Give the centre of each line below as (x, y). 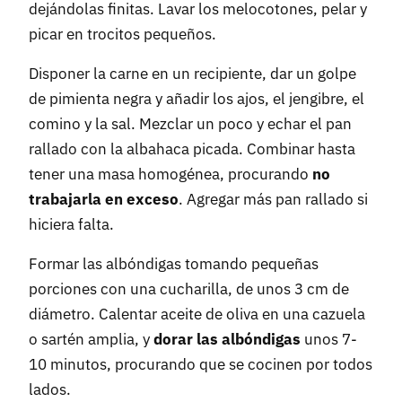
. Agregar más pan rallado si (273, 200)
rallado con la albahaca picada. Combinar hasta (192, 149)
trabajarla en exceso (104, 200)
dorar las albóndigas (227, 340)
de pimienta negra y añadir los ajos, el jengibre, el (197, 99)
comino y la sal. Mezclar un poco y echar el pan (190, 124)
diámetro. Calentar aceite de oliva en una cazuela (197, 315)
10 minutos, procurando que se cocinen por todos (201, 365)
